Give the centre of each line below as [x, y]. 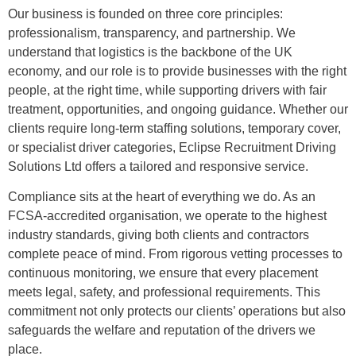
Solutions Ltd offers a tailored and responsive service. [158, 166]
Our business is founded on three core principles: [145, 14]
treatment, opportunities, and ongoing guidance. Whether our [178, 109]
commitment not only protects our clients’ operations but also [177, 311]
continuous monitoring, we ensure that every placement [163, 273]
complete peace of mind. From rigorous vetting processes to [175, 254]
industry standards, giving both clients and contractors [159, 235]
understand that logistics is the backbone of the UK [150, 52]
